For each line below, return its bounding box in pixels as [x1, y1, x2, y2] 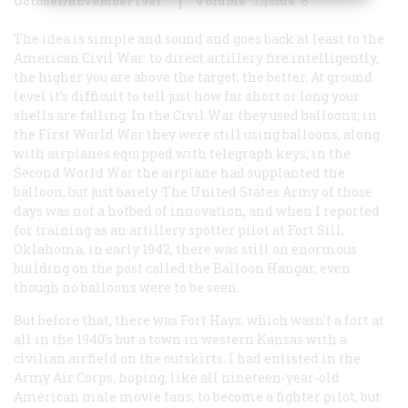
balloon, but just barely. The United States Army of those [14, 182, 372, 200]
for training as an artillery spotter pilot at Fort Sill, [14, 220, 344, 239]
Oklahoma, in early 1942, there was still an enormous [14, 240, 357, 258]
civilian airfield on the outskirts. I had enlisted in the [14, 349, 361, 367]
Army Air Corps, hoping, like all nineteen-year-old [14, 368, 340, 386]
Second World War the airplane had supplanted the [14, 163, 345, 181]
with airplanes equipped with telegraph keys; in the [14, 144, 351, 162]
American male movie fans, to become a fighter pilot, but [14, 387, 381, 405]
